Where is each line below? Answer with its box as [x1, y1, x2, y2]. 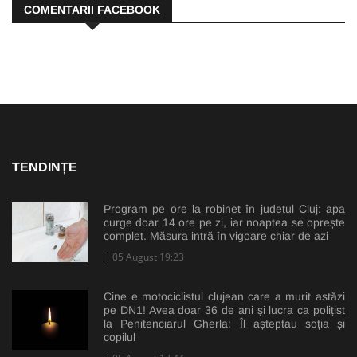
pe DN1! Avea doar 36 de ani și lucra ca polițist [104, 303, 345, 316]
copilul [104, 330, 135, 343]
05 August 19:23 [112, 249, 184, 264]
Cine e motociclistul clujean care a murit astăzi [104, 289, 345, 303]
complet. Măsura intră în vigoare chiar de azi [104, 229, 328, 242]
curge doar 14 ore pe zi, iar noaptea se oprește [104, 215, 345, 229]
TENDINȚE [12, 159, 77, 174]
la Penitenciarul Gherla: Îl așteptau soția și [104, 316, 345, 330]
